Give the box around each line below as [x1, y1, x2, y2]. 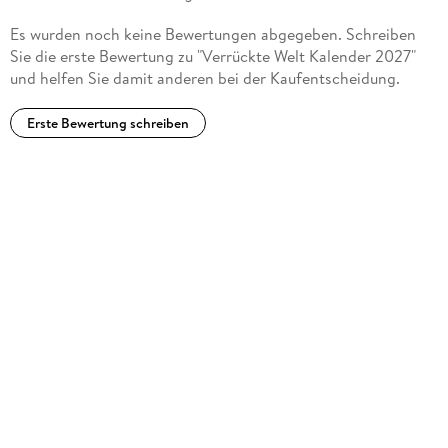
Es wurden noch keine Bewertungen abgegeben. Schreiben [9, 23, 416, 46]
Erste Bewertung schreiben [26, 113, 189, 134]
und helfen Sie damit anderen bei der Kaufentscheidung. [9, 67, 400, 90]
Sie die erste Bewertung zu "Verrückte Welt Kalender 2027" [9, 45, 416, 68]
